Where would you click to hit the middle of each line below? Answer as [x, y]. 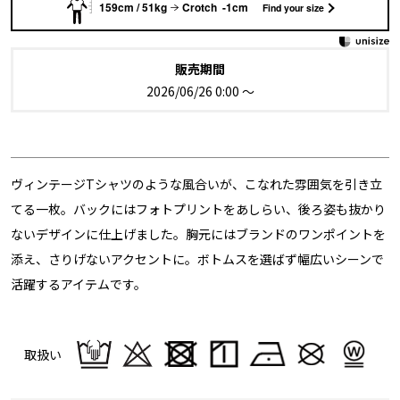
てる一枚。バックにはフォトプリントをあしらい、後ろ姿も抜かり [199, 208]
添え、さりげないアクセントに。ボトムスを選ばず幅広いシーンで [198, 258]
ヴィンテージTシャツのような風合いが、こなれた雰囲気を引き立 [197, 183]
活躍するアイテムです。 [79, 283]
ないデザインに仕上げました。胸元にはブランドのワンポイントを [199, 233]
